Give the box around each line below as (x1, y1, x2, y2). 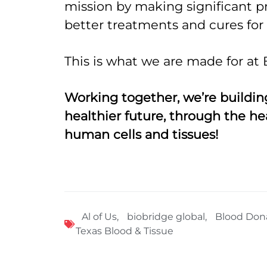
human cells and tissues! (64, 127, 218, 142)
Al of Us (81, 211, 117, 223)
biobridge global (126, 211, 205, 223)
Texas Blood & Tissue (75, 225, 173, 237)
